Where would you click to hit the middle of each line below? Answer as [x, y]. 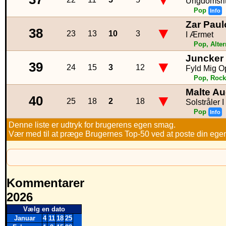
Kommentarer [45, 183]
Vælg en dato [44, 209]
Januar [24, 218]
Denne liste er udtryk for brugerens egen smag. [92, 125]
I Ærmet [200, 35]
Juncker [205, 59]
